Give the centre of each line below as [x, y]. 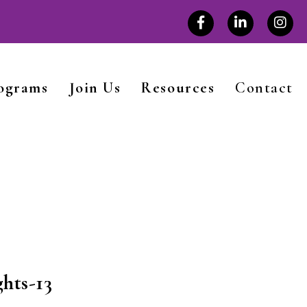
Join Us [95, 88]
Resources [178, 88]
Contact [264, 88]
